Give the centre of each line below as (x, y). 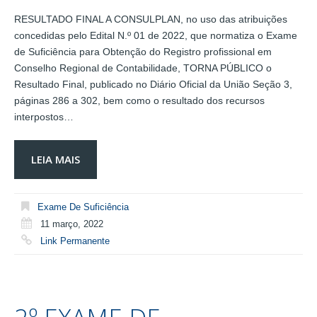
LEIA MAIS (56, 159)
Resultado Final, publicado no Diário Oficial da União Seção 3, (153, 84)
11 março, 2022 (72, 224)
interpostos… (44, 116)
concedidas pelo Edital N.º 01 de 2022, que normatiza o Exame (156, 35)
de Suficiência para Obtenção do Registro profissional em (143, 51)
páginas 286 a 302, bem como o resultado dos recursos (139, 100)
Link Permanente (75, 241)
